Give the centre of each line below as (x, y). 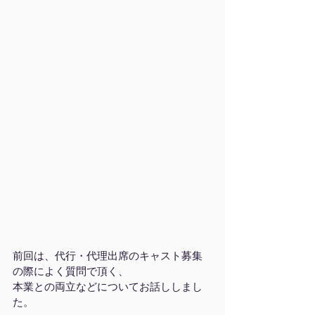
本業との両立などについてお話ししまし (108, 286)
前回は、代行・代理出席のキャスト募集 (108, 255)
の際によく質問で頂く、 (71, 271)
